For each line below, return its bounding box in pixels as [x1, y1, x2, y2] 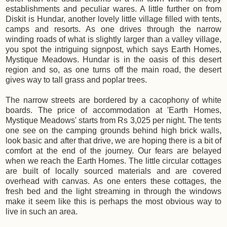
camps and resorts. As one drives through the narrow [6, 25, 221, 34]
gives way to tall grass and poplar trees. [6, 75, 147, 85]
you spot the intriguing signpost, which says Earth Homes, [6, 45, 221, 54]
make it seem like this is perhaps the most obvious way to [6, 197, 221, 206]
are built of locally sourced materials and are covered [6, 167, 221, 176]
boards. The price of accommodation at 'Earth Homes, [6, 106, 221, 115]
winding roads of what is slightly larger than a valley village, [6, 35, 221, 44]
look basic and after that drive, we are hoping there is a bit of [6, 136, 221, 145]
